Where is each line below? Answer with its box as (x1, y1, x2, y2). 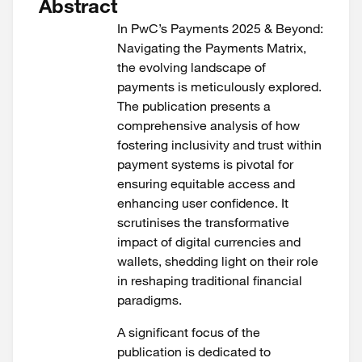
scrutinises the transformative (117, 214, 289, 230)
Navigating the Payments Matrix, (117, 40, 306, 56)
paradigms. (117, 292, 182, 308)
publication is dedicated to (117, 343, 271, 360)
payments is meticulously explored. (117, 78, 322, 95)
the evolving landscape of (117, 59, 266, 75)
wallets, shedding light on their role (117, 253, 318, 269)
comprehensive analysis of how (117, 117, 300, 133)
